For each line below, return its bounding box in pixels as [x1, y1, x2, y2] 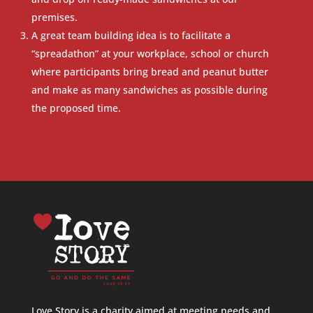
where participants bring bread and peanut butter [31, 64, 268, 78]
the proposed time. [31, 101, 121, 115]
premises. [31, 10, 78, 24]
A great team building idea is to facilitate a [31, 28, 231, 42]
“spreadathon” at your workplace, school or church [31, 46, 269, 60]
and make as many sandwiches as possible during [31, 82, 268, 96]
